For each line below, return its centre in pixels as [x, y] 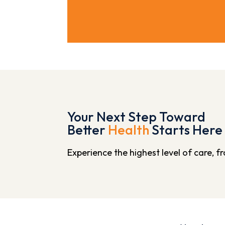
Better [88, 130]
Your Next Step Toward [137, 117]
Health [129, 130]
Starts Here [186, 130]
